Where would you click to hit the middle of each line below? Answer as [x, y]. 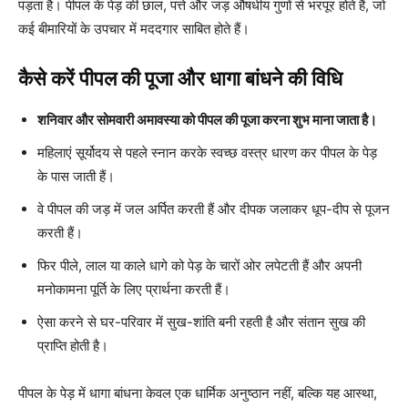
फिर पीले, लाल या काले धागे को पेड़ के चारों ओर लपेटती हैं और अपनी [199, 265]
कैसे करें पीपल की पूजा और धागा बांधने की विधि [180, 78]
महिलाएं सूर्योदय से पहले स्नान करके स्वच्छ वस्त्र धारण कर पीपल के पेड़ [207, 152]
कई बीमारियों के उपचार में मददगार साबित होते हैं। [134, 28]
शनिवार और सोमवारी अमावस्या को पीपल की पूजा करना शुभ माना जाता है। [207, 119]
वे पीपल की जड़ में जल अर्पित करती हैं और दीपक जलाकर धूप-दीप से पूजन [214, 209]
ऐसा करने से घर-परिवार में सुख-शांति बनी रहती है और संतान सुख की [201, 321]
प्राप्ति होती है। [73, 345]
